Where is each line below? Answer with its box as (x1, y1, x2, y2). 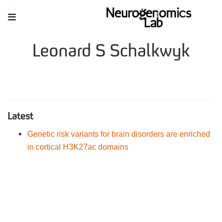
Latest (7, 111, 33, 122)
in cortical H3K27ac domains (27, 142, 128, 151)
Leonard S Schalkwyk (32, 43, 190, 61)
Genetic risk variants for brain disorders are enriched (27, 129, 210, 138)
